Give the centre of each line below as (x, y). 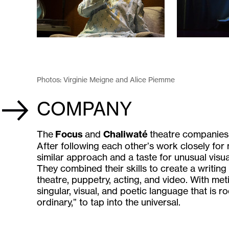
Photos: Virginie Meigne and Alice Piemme (106, 79)
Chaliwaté (127, 134)
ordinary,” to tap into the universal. (109, 202)
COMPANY (84, 109)
